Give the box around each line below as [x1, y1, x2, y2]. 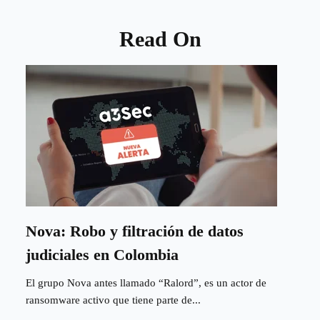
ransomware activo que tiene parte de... [26, 294, 201, 306]
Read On [119, 27, 201, 51]
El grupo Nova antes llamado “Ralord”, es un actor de [26, 277, 266, 289]
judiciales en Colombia [26, 246, 179, 264]
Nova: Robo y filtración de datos [26, 222, 244, 241]
